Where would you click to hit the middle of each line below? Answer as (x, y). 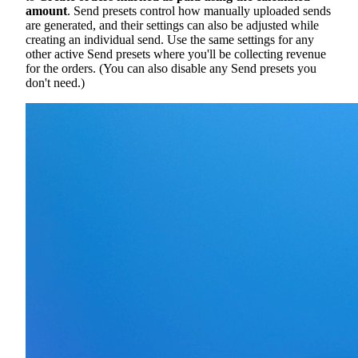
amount (46, 10)
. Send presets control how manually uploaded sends (199, 10)
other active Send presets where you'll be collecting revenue (176, 54)
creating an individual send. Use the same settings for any (170, 39)
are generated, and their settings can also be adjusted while (172, 25)
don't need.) (55, 82)
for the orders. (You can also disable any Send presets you (171, 68)
